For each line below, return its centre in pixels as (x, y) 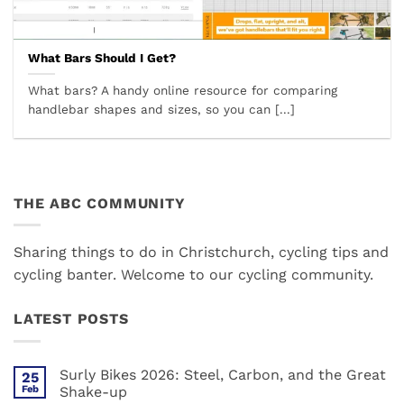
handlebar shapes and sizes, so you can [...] (162, 110)
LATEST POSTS (71, 319)
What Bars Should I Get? (102, 58)
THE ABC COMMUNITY (100, 203)
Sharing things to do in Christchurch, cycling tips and (201, 252)
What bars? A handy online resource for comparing (183, 91)
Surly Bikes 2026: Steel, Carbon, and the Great (223, 375)
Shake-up (93, 392)
